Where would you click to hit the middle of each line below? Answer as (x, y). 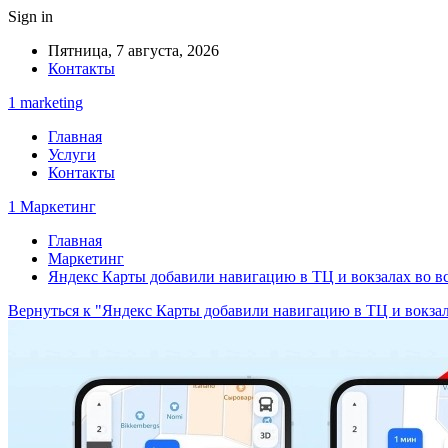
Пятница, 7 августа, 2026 (133, 50)
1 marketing (45, 102)
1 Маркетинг (52, 206)
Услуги (72, 154)
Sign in (30, 16)
